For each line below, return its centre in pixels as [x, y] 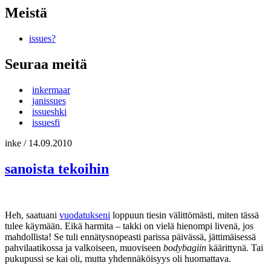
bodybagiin [185, 247]
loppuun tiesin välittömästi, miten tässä [184, 215]
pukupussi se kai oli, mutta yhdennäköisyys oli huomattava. [118, 258]
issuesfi [46, 122]
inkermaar [51, 90]
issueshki [49, 111]
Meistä [26, 13]
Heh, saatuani [32, 215]
